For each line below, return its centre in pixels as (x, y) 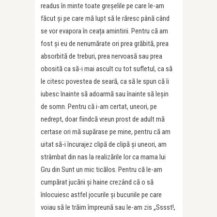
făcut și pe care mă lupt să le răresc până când (105, 18)
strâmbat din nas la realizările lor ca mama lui (103, 157)
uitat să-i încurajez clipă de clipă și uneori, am (104, 144)
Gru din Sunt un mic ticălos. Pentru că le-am (101, 169)
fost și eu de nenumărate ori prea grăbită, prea (105, 43)
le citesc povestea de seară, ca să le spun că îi (105, 81)
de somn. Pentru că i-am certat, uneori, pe (99, 106)
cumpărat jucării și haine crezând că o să (97, 182)
